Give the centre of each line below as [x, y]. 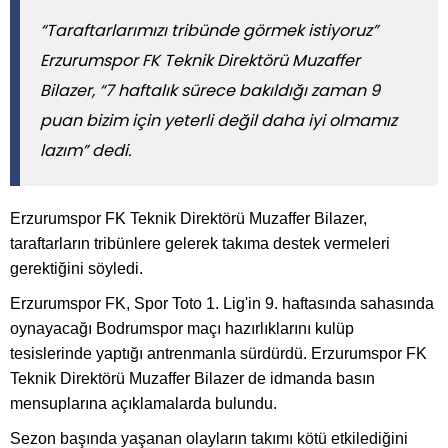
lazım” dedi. [85, 151]
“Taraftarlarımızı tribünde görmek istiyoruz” [209, 31]
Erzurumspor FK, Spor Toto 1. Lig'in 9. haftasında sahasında [222, 304]
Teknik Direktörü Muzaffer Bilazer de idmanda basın [192, 379]
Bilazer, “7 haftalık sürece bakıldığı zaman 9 [210, 91]
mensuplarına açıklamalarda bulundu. [143, 404]
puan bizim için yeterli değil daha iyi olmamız [218, 121]
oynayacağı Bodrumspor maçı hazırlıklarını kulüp [182, 329]
